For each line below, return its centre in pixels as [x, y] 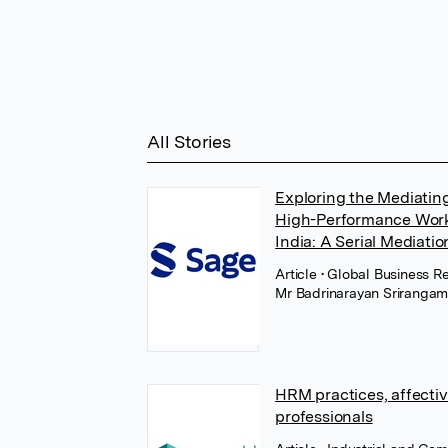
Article [298, 274]
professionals [324, 416]
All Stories [189, 141]
